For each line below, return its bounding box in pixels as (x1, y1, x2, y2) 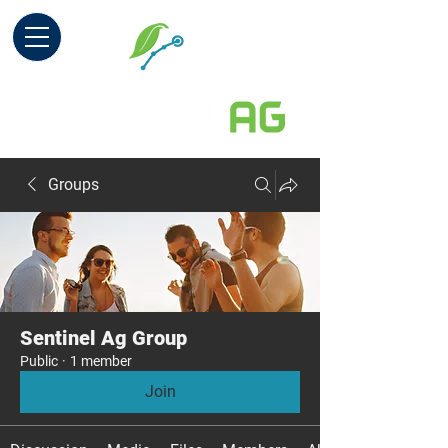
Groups (48, 175, 99, 194)
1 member (70, 353, 132, 369)
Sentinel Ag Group (20, 326, 187, 350)
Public (20, 353, 58, 369)
